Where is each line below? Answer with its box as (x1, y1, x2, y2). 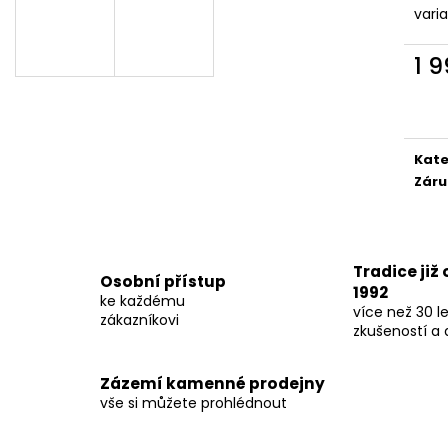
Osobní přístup (100, 271, 226, 293)
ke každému (100, 291, 185, 312)
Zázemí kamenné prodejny (100, 373, 325, 395)
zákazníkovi (100, 310, 179, 331)
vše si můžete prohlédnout (100, 393, 287, 414)
